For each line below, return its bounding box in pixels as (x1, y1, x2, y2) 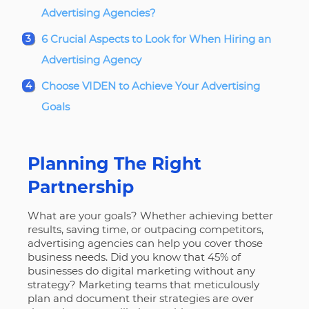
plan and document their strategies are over (27, 291, 254, 305)
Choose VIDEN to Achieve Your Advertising (41, 79, 260, 92)
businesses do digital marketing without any (27, 263, 255, 277)
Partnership (27, 176, 134, 197)
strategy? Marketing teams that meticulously (27, 277, 259, 291)
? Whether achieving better (130, 208, 273, 222)
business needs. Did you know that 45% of (27, 250, 241, 263)
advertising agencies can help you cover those (27, 236, 263, 250)
